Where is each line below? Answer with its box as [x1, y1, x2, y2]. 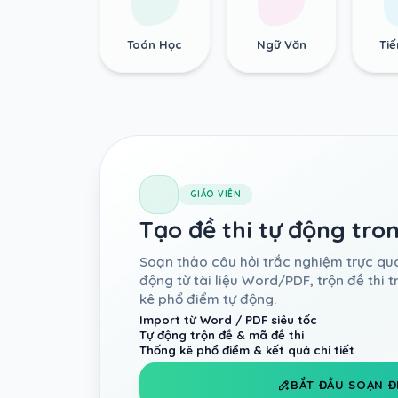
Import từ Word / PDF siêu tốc [139, 312, 317, 327]
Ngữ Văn [256, 37, 306, 52]
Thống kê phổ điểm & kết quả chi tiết [139, 342, 354, 357]
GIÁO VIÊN [189, 188, 242, 201]
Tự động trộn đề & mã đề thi [139, 327, 304, 342]
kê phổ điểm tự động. [139, 291, 276, 308]
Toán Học [127, 37, 183, 52]
